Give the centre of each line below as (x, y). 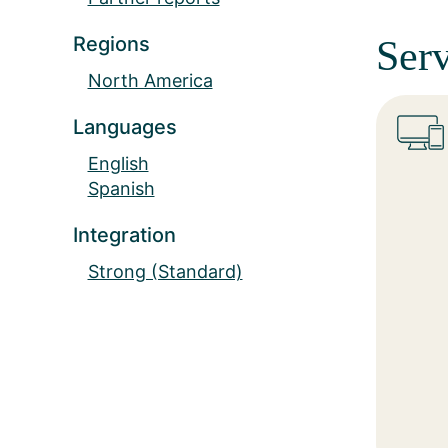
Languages (124, 126)
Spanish (121, 188)
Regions (111, 43)
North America (150, 80)
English (118, 163)
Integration (124, 234)
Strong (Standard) (165, 271)
